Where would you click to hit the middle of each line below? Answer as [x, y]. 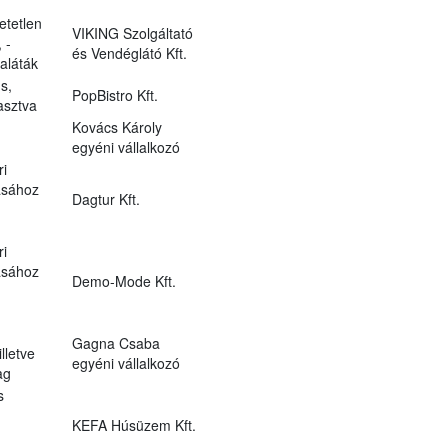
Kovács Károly [116, 126]
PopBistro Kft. [114, 94]
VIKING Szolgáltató [132, 32]
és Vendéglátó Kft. [129, 52]
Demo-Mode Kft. [123, 280]
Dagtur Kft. [105, 198]
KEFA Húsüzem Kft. [133, 424]
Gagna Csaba [115, 342]
